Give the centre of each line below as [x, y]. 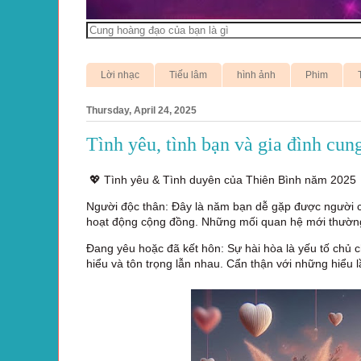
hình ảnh [256, 75]
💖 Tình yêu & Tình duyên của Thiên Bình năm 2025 [221, 179]
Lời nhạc [120, 75]
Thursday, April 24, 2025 [141, 110]
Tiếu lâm [188, 75]
